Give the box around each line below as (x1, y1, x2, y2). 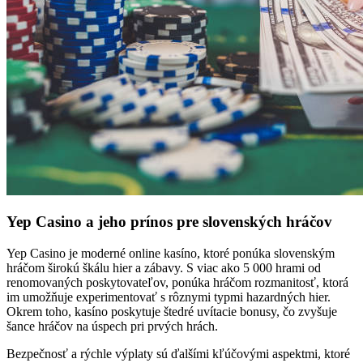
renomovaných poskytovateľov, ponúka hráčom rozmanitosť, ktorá (6, 275, 348, 289)
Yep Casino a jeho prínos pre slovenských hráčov (6, 213, 332, 231)
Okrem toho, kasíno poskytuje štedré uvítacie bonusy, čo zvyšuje (6, 305, 337, 318)
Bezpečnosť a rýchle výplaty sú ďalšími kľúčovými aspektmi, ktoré (6, 347, 350, 361)
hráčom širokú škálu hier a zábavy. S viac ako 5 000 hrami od (6, 261, 321, 275)
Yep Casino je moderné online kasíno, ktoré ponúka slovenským (6, 246, 335, 260)
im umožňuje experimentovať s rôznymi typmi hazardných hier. (6, 290, 331, 304)
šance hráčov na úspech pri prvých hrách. (6, 319, 218, 333)
